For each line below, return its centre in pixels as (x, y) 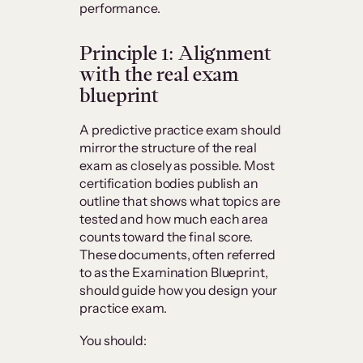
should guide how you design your (178, 290)
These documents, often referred (177, 255)
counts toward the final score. (166, 237)
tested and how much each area (174, 219)
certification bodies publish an (169, 184)
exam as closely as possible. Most (177, 166)
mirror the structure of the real (168, 148)
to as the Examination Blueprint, (174, 273)
